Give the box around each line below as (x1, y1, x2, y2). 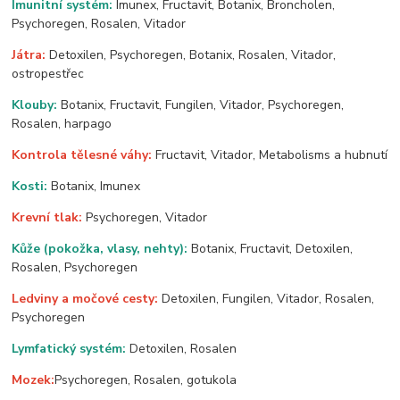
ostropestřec (12, 64, 85, 82)
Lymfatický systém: (12, 339, 130, 357)
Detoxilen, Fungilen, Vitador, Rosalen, (162, 289, 375, 307)
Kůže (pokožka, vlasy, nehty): (12, 239, 192, 257)
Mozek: (12, 371, 55, 388)
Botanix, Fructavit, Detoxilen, (191, 239, 354, 257)
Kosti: (12, 177, 48, 195)
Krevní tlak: (12, 208, 87, 226)
